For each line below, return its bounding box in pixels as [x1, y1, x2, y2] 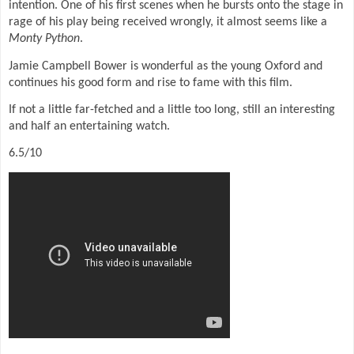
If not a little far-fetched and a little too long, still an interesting [9, 104, 335, 117]
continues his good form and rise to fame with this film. [9, 76, 292, 89]
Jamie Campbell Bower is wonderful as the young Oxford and [9, 59, 322, 73]
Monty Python [9, 32, 80, 46]
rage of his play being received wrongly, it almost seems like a [9, 16, 327, 29]
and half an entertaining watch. [9, 120, 170, 134]
